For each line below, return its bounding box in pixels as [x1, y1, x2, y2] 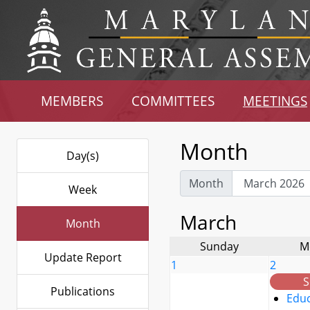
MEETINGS [242, 92, 307, 109]
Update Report [44, 250, 122, 265]
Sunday [200, 239, 239, 254]
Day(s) [66, 148, 99, 163]
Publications [51, 284, 115, 299]
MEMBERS [41, 92, 104, 109]
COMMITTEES [131, 92, 215, 109]
